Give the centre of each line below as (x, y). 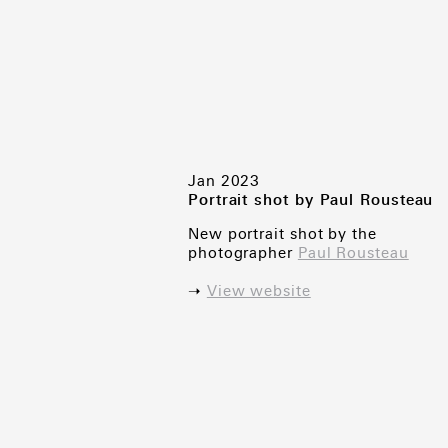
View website (258, 291)
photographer (243, 253)
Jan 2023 (224, 181)
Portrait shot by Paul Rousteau (311, 200)
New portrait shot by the (282, 234)
